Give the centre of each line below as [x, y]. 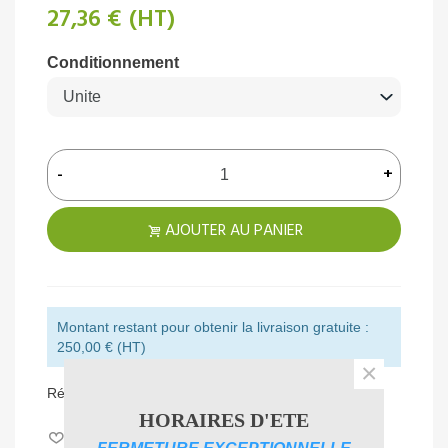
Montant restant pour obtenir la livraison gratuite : [213, 326]
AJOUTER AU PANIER [234, 230]
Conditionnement [113, 62]
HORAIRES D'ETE [224, 420]
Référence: [82, 392]
